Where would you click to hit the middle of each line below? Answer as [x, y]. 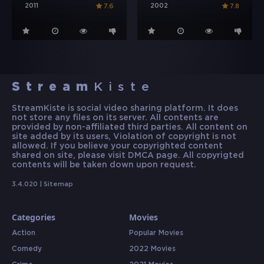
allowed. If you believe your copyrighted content [117, 146]
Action [24, 233]
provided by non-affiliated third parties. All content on [130, 128]
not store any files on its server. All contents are [115, 118]
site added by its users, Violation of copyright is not [124, 137]
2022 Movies [152, 249]
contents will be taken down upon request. [104, 165]
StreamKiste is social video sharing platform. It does [125, 109]
